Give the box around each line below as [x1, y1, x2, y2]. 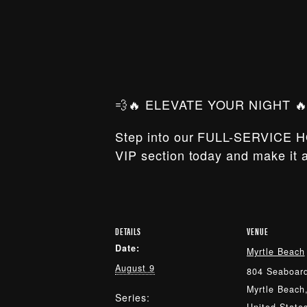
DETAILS [115, 224, 141, 238]
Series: [115, 291, 150, 304]
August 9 [115, 262, 155, 274]
